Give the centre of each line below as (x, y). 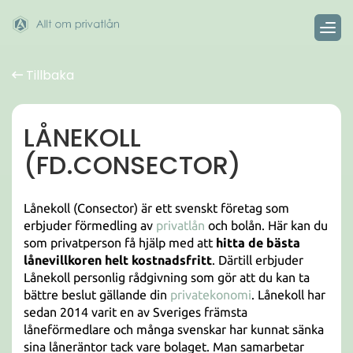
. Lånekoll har (288, 295)
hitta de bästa (258, 243)
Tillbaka (48, 75)
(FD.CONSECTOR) (132, 165)
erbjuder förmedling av (90, 225)
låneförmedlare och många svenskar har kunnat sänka (174, 329)
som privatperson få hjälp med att (120, 243)
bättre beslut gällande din (97, 295)
